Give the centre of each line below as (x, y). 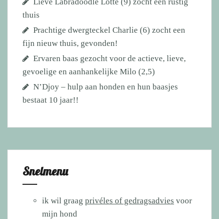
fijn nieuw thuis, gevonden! (70, 43)
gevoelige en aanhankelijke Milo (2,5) (89, 71)
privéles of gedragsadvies (130, 200)
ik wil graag (64, 200)
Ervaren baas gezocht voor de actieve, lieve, (109, 58)
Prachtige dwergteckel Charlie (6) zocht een (109, 30)
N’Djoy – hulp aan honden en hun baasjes (106, 87)
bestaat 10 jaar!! (51, 100)
